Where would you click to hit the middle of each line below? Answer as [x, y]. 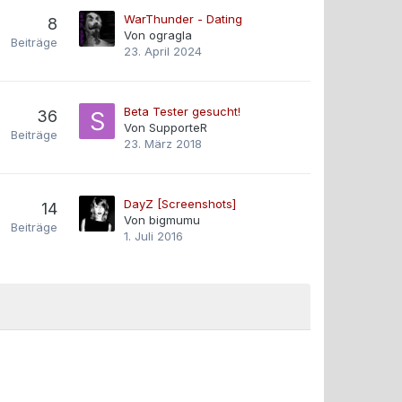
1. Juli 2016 [153, 236]
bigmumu [175, 220]
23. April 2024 [163, 51]
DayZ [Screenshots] [180, 204]
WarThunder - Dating [183, 19]
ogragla [170, 35]
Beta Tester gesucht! [182, 111]
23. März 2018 [163, 144]
